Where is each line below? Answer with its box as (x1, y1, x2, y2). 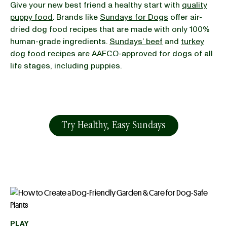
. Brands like (53, 11, 100, 23)
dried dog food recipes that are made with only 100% (10, 23, 210, 35)
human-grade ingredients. (10, 35, 109, 47)
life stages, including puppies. (10, 60, 122, 71)
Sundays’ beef (109, 35, 163, 47)
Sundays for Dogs (100, 11, 168, 23)
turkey (181, 35, 204, 47)
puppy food (10, 11, 53, 23)
